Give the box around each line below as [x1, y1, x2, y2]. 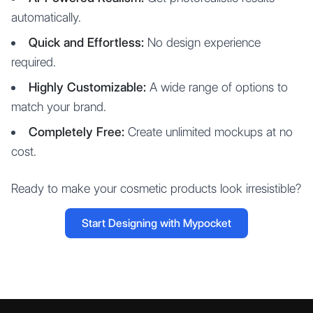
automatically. [11, 10, 81, 24]
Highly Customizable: [29, 80, 146, 94]
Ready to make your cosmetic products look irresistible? [11, 181, 301, 196]
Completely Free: [29, 124, 124, 139]
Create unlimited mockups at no [124, 124, 293, 139]
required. [11, 54, 56, 69]
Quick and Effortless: [29, 35, 144, 50]
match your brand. [11, 99, 106, 114]
